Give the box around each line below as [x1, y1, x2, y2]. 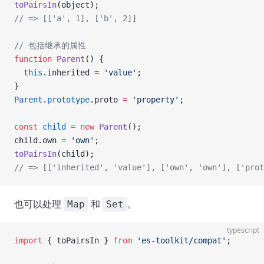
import [14, 236, 42, 245]
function [14, 54, 52, 64]
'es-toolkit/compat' [132, 236, 226, 245]
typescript [227, 225, 259, 235]
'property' [127, 95, 179, 104]
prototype [47, 95, 90, 104]
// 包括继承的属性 [14, 41, 86, 50]
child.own [14, 136, 61, 145]
